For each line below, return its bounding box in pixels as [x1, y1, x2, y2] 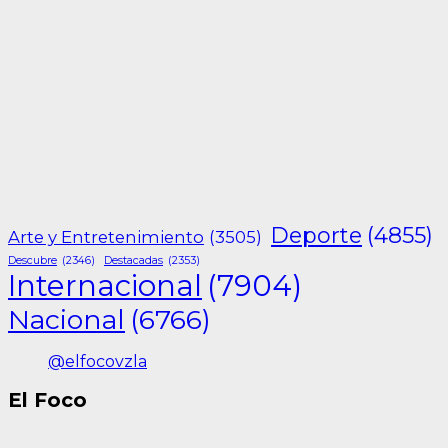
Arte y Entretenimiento [8, 226, 204, 247]
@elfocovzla [48, 351, 147, 371]
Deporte [271, 221, 362, 249]
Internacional [8, 267, 202, 303]
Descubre [8, 253, 57, 267]
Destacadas [104, 253, 163, 267]
